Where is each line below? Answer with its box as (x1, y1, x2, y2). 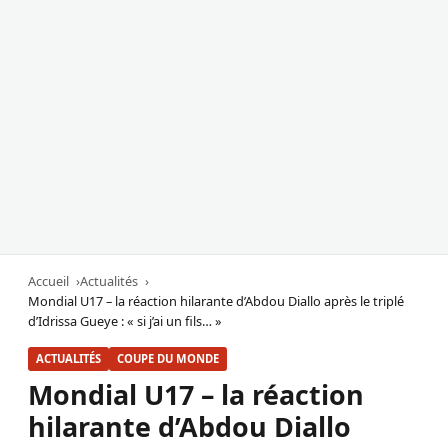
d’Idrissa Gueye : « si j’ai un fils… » (28, 312, 222, 331)
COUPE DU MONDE (117, 351, 219, 367)
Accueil (28, 272, 69, 291)
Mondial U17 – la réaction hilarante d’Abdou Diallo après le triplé (28, 292, 404, 311)
